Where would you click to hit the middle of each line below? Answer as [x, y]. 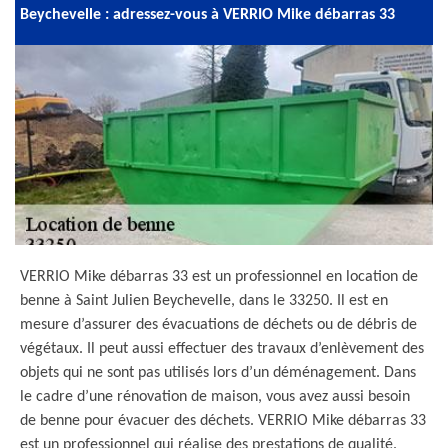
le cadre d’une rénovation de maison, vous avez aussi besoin [215, 397]
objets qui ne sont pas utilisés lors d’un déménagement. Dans [218, 373]
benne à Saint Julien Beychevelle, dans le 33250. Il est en [204, 301]
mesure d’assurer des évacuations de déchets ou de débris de [218, 325]
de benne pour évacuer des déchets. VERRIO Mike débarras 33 [223, 421]
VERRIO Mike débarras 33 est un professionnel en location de [219, 277]
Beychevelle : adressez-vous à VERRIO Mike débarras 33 [207, 15]
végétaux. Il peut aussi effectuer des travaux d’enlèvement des [222, 349]
